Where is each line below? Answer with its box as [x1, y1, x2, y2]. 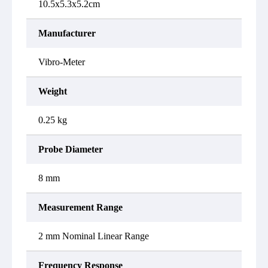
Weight [38, 86, 67, 96]
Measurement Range [38, 202, 123, 212]
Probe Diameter [38, 144, 103, 154]
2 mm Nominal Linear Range [38, 231, 149, 241]
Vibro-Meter [38, 57, 85, 67]
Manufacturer [38, 28, 96, 38]
